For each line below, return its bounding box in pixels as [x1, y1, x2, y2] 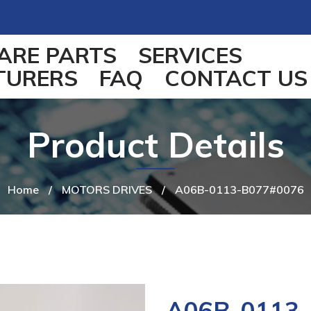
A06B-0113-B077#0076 [174, 183, 304, 196]
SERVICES [138, 41, 242, 69]
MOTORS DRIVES [61, 183, 152, 196]
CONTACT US [165, 64, 308, 92]
